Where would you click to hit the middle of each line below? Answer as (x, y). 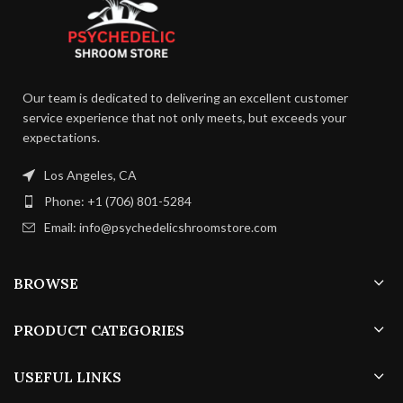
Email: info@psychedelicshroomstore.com (161, 228)
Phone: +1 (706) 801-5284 (118, 201)
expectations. (61, 138)
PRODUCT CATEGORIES (99, 331)
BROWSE (46, 284)
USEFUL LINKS (67, 377)
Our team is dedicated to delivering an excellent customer (185, 98)
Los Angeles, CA (90, 175)
